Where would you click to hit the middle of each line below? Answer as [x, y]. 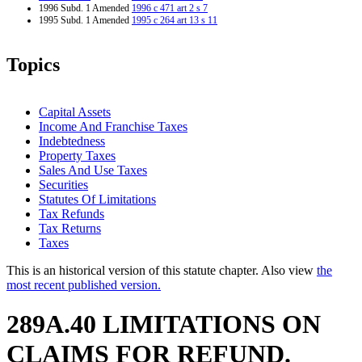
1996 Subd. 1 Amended [85, 8]
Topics [33, 64]
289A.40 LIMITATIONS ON [164, 324]
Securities [63, 184]
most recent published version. [84, 284]
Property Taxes [77, 155]
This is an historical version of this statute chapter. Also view [162, 270]
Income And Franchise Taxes [113, 126]
